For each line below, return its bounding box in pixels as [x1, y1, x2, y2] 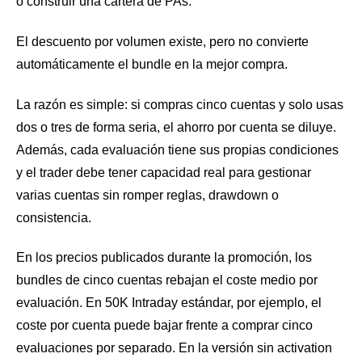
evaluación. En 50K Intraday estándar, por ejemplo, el [16, 296, 322, 310]
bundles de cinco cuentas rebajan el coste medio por [16, 273, 318, 288]
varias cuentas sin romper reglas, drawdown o [16, 187, 279, 202]
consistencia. [16, 210, 91, 225]
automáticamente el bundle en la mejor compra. [16, 57, 288, 72]
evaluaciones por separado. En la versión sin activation [16, 341, 332, 356]
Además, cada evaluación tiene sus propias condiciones [16, 142, 339, 157]
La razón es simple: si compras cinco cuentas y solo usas [16, 97, 343, 112]
